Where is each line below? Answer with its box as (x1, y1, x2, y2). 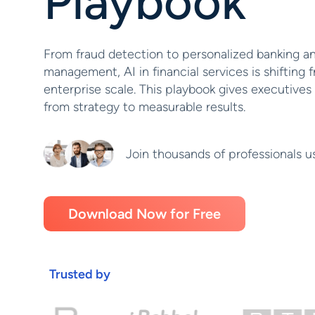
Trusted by (49, 266, 110, 282)
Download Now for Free (68, 205, 221, 222)
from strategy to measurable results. (44, 99, 245, 115)
